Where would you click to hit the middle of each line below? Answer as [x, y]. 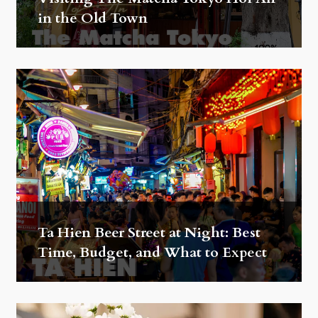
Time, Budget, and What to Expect [152, 253]
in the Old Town [93, 18]
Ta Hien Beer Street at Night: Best [149, 233]
